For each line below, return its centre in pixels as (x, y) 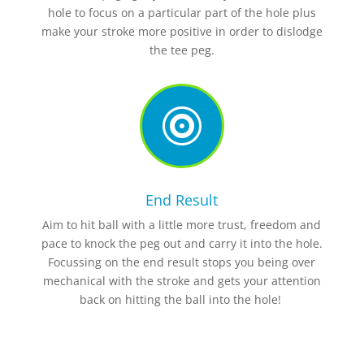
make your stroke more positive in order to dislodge (182, 31)
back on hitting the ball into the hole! (182, 299)
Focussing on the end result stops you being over (182, 262)
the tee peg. (182, 50)
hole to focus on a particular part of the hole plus (182, 12)
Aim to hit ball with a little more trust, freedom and (182, 224)
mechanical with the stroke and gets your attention (182, 280)
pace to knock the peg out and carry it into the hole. (182, 243)
